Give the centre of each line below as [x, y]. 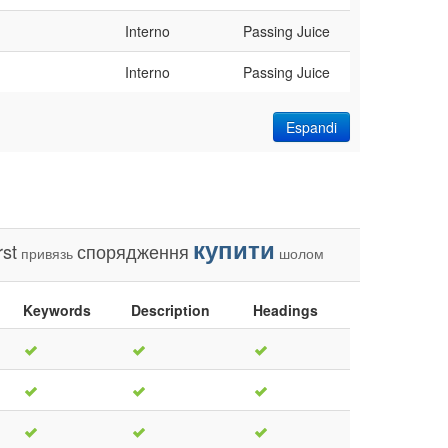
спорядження [133, 250]
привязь [47, 252]
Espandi [311, 126]
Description [170, 309]
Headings [285, 309]
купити [234, 248]
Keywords [57, 309]
